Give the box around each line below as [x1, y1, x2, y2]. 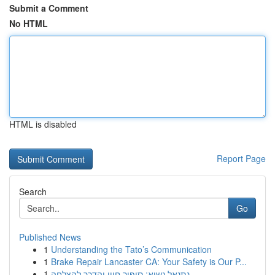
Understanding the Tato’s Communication [51, 243, 212, 255]
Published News [19, 231, 81, 243]
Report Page [217, 152, 266, 165]
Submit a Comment [9, 2, 88, 14]
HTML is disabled [9, 118, 77, 130]
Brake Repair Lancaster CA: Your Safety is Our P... [51, 255, 247, 268]
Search [19, 185, 47, 198]
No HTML [9, 17, 48, 29]
